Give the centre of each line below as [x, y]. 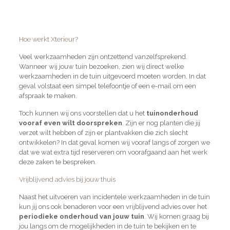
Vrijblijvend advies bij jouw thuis [67, 179]
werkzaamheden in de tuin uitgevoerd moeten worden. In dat [112, 76]
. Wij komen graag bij [176, 216]
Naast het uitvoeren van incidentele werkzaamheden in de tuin [114, 197]
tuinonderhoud [172, 113]
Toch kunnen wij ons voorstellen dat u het [82, 113]
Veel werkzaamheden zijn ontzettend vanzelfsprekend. [103, 56]
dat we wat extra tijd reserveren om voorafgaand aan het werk [113, 152]
